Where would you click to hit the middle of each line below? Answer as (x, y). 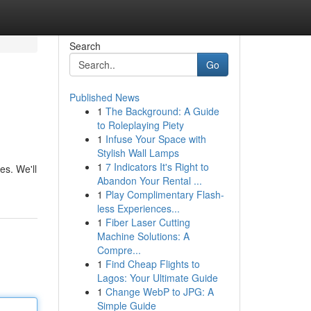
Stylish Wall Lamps (138, 153)
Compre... (119, 250)
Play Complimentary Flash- (165, 194)
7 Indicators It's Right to (157, 167)
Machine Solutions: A (143, 236)
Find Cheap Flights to (152, 264)
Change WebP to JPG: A (159, 292)
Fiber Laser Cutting (148, 222)
